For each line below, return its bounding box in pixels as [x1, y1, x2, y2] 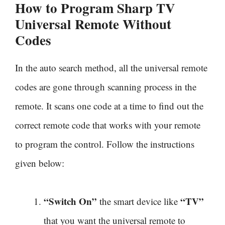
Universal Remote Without [15, 14, 171, 34]
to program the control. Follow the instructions [15, 137, 194, 150]
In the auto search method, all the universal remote [15, 61, 207, 74]
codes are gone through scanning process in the [15, 80, 196, 93]
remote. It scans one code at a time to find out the [15, 99, 203, 112]
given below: [15, 156, 64, 169]
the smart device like [97, 194, 180, 207]
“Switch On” [44, 194, 97, 208]
